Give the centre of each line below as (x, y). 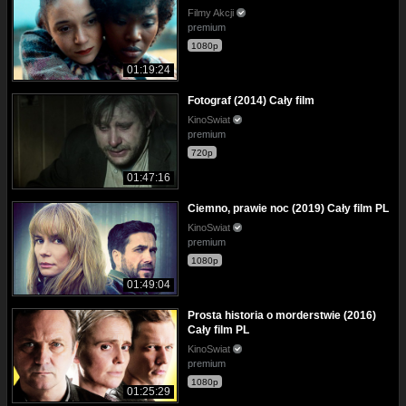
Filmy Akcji (212, 13)
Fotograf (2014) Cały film (251, 101)
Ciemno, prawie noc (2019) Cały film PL (288, 208)
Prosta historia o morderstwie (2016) (282, 315)
